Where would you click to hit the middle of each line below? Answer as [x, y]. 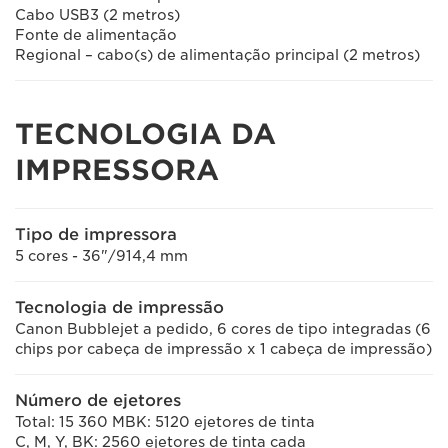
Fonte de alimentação [96, 35]
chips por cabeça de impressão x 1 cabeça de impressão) [223, 349]
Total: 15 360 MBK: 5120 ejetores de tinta [165, 422]
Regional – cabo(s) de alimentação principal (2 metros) [217, 55]
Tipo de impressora [96, 234]
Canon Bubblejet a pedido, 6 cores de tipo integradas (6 [223, 329]
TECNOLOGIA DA [145, 134]
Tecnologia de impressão [119, 307]
